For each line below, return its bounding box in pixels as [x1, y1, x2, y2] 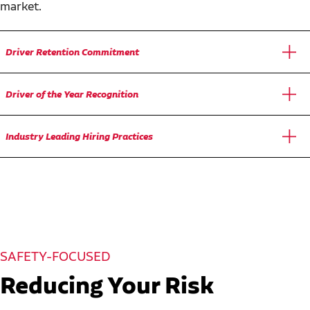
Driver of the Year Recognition [6, 88, 138, 100]
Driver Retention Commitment [6, 46, 139, 58]
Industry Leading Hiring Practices [6, 130, 153, 143]
